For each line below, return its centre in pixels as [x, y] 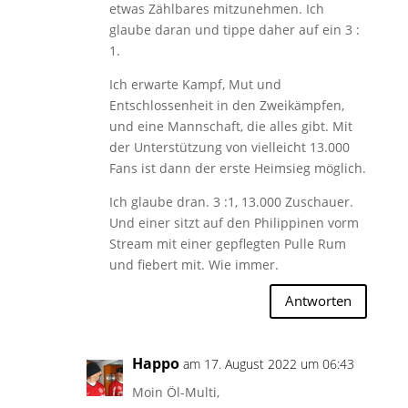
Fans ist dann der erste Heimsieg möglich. [237, 168]
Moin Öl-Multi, [175, 392]
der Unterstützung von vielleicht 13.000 [229, 147]
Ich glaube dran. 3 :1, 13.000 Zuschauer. [231, 201]
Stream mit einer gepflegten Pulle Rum [227, 243]
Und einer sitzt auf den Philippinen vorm [234, 222]
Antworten [319, 301]
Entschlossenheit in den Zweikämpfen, [226, 105]
